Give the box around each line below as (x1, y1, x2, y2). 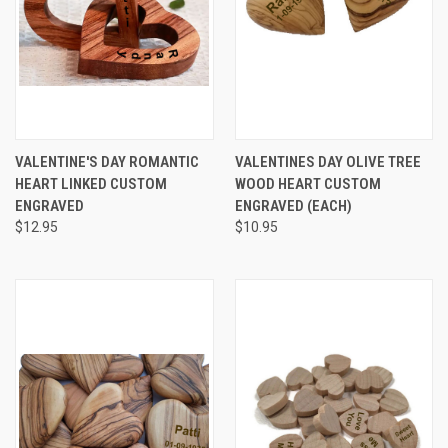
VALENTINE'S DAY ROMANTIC (15, 152, 199, 171)
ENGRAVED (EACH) (234, 196, 352, 215)
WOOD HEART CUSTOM (234, 174, 381, 193)
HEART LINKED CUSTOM (15, 174, 167, 193)
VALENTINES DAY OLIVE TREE (234, 152, 421, 171)
